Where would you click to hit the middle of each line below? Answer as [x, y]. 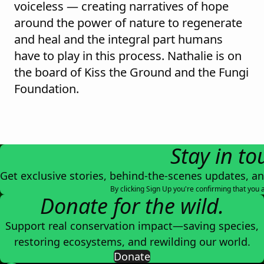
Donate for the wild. [132, 206]
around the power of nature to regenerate [128, 23]
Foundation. [47, 89]
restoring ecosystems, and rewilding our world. [132, 242]
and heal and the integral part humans [118, 39]
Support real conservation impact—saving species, [132, 226]
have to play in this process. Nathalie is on [128, 56]
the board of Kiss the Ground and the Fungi [131, 72]
